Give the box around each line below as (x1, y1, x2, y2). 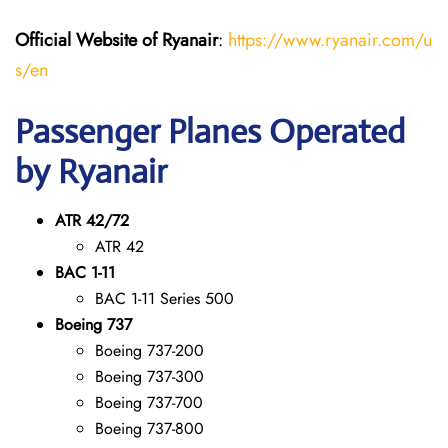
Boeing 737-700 (95, 391, 203, 414)
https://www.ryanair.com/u (228, 27, 432, 53)
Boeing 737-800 (95, 417, 204, 440)
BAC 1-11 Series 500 (95, 287, 234, 310)
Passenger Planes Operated (15, 111, 405, 152)
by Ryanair (15, 151, 167, 192)
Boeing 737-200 (95, 339, 204, 362)
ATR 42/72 (55, 209, 129, 232)
